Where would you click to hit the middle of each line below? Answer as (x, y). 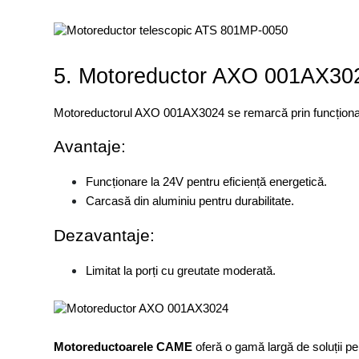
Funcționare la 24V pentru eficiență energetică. (207, 182)
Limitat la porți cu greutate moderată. (181, 271)
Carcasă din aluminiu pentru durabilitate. (190, 202)
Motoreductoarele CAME (123, 347)
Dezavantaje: (105, 236)
